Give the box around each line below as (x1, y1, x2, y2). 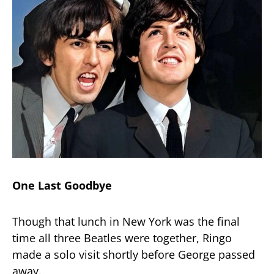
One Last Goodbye (12, 177, 112, 193)
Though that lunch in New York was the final (12, 213, 240, 229)
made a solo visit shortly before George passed (12, 246, 255, 262)
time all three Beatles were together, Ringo (12, 230, 232, 245)
